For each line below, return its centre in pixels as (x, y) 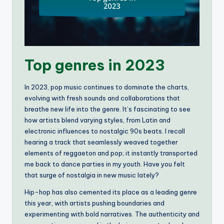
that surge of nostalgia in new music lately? (92, 175)
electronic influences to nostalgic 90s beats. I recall (105, 131)
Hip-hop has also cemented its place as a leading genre (111, 192)
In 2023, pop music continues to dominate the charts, (107, 87)
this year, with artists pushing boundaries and (94, 203)
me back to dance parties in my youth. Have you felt (105, 164)
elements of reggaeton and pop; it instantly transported (111, 153)
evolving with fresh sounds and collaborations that (102, 98)
